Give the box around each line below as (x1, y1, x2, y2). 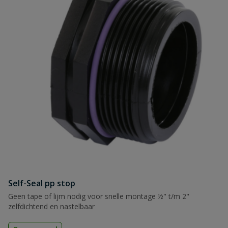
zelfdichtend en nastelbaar (8, 202, 95, 211)
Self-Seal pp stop (8, 178, 75, 189)
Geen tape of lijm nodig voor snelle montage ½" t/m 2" (8, 191, 189, 201)
